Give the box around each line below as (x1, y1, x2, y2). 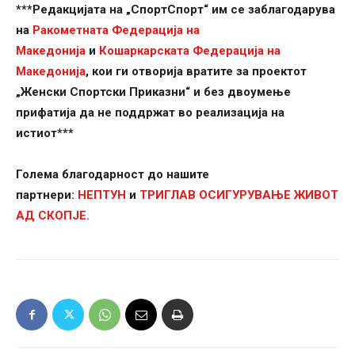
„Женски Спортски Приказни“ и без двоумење (16, 85, 291, 100)
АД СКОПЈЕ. (16, 208, 93, 223)
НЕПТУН (78, 188, 129, 203)
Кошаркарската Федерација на (99, 44, 281, 59)
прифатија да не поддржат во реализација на (16, 105, 284, 120)
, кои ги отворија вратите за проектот (86, 64, 307, 79)
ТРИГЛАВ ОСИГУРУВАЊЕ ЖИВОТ (139, 188, 338, 203)
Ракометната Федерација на (32, 23, 200, 38)
